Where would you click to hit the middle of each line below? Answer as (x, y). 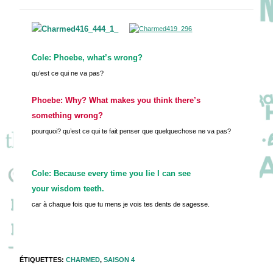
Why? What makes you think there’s (133, 101)
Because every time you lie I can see (122, 174)
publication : (45, 24)
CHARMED (83, 260)
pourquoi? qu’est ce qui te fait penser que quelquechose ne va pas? (135, 131)
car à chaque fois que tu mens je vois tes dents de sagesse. (121, 204)
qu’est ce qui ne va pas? (68, 73)
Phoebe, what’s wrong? (98, 58)
